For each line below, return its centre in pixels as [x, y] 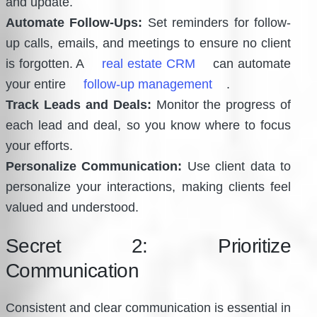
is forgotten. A [47, 63]
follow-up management [148, 84]
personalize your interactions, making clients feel [149, 186]
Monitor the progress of [221, 104]
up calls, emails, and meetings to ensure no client [149, 43]
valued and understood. [72, 207]
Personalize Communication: [94, 166]
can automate [250, 63]
